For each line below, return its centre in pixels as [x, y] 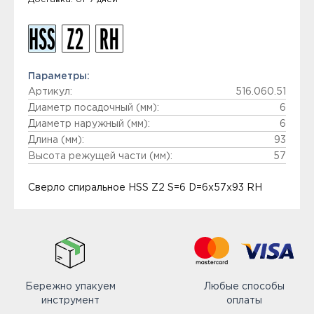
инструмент [70, 301]
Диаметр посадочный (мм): [94, 108]
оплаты [244, 301]
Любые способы [244, 287]
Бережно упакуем [70, 287]
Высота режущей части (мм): [100, 156]
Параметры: [59, 76]
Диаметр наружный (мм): [89, 124]
